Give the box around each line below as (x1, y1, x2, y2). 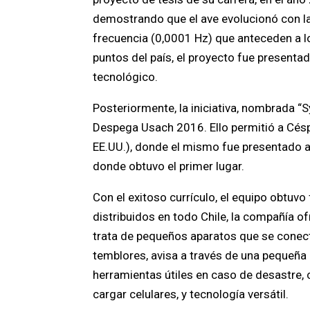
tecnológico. (93, 70, 158, 84)
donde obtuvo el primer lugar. (93, 159, 245, 173)
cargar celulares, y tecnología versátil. (93, 287, 289, 301)
